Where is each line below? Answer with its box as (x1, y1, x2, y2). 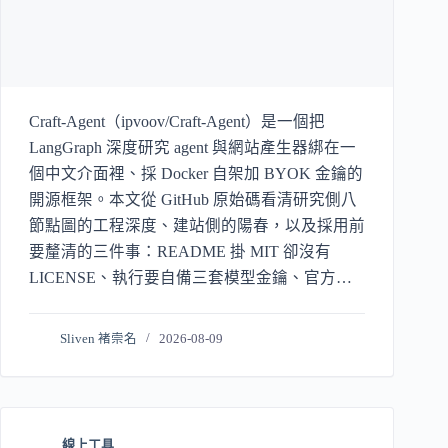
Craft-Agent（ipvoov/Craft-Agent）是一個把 (29, 112, 325, 130)
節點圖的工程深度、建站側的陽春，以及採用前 (29, 216, 365, 234)
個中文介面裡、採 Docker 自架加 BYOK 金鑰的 (29, 164, 363, 182)
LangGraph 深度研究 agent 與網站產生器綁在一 (29, 138, 356, 156)
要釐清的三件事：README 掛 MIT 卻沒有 (29, 242, 331, 260)
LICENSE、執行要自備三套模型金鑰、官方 (29, 268, 336, 286)
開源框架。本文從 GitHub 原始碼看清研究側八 (29, 190, 357, 208)
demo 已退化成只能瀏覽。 (29, 294, 212, 312)
